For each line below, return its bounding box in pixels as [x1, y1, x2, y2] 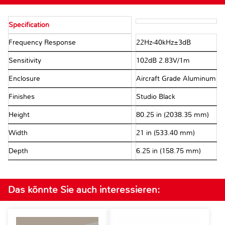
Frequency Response [9, 38, 78, 47]
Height [9, 110, 32, 120]
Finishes [9, 92, 37, 101]
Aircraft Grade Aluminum [136, 74, 216, 83]
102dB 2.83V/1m [136, 56, 190, 65]
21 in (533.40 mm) [136, 129, 195, 138]
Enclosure [9, 74, 42, 83]
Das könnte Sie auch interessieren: [8, 183, 160, 196]
